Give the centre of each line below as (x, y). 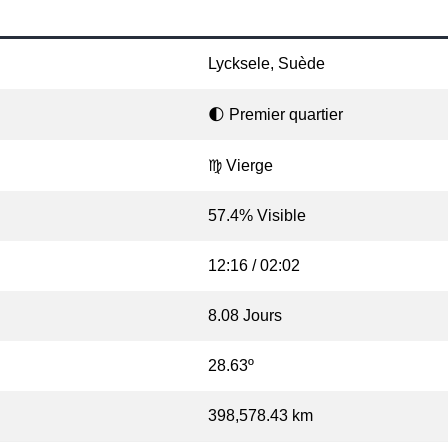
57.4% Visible (257, 216)
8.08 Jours (245, 316)
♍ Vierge (240, 166)
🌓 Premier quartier (275, 115)
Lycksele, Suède (266, 64)
